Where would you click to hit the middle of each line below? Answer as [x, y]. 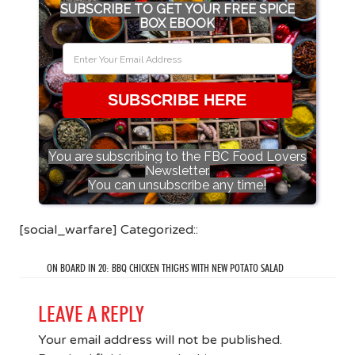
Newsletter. [177, 170]
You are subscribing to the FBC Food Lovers [177, 156]
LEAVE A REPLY [91, 313]
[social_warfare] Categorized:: [108, 229]
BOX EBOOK [177, 23]
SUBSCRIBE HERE [177, 99]
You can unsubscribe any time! [177, 185]
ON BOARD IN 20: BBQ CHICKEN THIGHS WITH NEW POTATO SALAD [166, 267]
